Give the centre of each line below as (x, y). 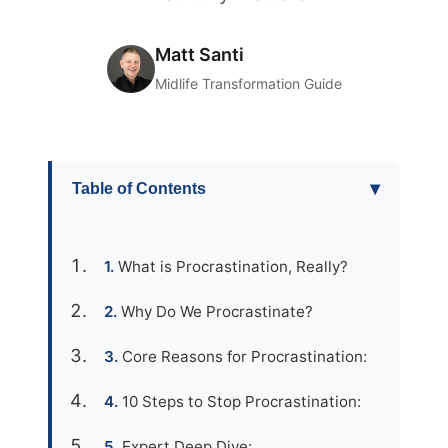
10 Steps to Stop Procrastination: (241, 401)
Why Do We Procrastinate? (217, 311)
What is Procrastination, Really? (233, 266)
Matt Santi (199, 54)
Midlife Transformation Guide (248, 83)
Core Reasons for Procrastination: (244, 356)
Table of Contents (139, 188)
